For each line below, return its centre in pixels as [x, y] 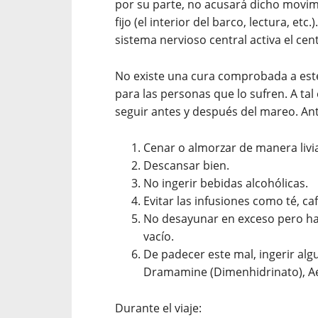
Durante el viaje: [158, 308]
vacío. [159, 236]
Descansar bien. [186, 165]
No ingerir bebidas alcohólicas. [226, 183]
